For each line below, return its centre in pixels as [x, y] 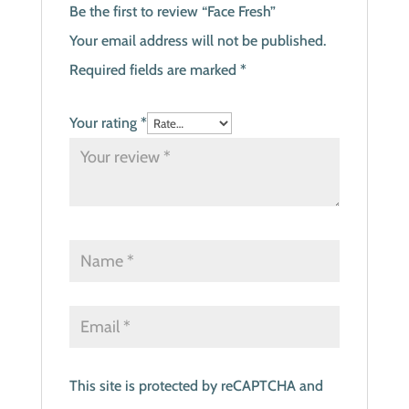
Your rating [105, 123]
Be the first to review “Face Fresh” [172, 11]
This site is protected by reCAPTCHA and [196, 386]
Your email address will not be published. [197, 41]
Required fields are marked [154, 70]
